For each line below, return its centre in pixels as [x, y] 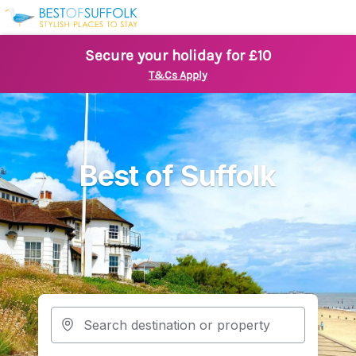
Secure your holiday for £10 [178, 56]
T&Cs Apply [178, 75]
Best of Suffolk [178, 176]
